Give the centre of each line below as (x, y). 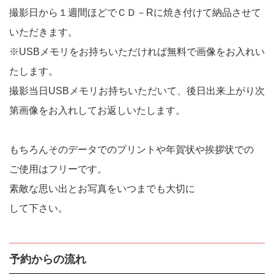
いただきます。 (43, 32)
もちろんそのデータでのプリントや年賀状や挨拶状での (131, 150)
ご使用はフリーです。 (58, 169)
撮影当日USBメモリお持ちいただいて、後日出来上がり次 (137, 91)
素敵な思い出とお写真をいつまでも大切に (102, 189)
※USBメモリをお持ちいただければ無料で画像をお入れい (137, 52)
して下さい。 (39, 209)
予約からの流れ (48, 260)
